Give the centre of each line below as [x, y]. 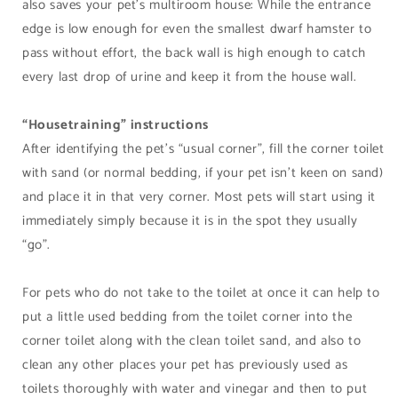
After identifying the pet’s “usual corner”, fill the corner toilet [203, 149]
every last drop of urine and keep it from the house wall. [190, 77]
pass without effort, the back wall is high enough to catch [194, 53]
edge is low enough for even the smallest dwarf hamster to [197, 29]
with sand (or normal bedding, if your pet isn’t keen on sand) [203, 173]
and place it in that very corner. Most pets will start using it [199, 197]
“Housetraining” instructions [115, 125]
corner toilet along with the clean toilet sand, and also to [192, 341]
